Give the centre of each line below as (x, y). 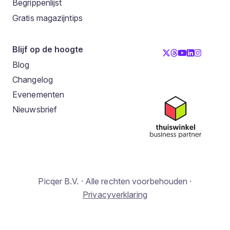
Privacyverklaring (115, 194)
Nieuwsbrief (35, 110)
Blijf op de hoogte (48, 49)
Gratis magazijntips (47, 18)
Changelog (33, 80)
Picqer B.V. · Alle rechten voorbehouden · (115, 181)
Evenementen (39, 95)
